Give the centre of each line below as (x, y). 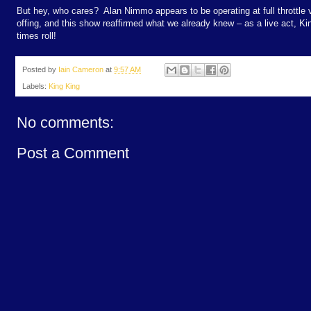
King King (64, 86)
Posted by (40, 69)
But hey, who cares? (58, 10)
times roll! (36, 35)
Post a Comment (73, 153)
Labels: (35, 86)
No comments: (65, 123)
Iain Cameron (81, 69)
